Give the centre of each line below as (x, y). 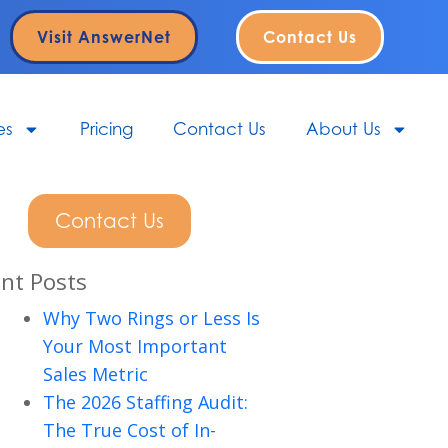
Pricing (107, 128)
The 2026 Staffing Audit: (145, 402)
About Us (344, 128)
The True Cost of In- (129, 430)
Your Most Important (134, 346)
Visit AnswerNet (104, 37)
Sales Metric (95, 374)
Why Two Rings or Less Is (151, 318)
